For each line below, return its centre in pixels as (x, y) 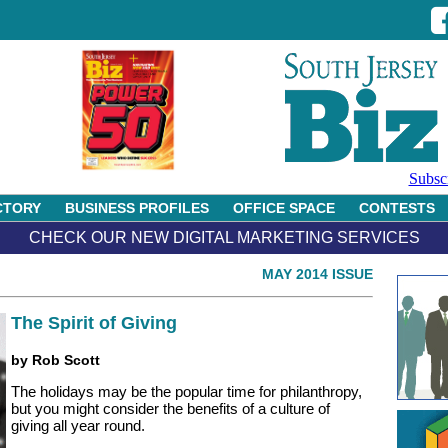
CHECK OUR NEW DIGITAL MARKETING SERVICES (224, 237)
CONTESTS (397, 208)
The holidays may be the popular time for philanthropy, (186, 391)
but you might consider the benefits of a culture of (170, 408)
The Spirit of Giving (93, 323)
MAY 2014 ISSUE (317, 274)
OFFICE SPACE (284, 208)
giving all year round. (77, 425)
